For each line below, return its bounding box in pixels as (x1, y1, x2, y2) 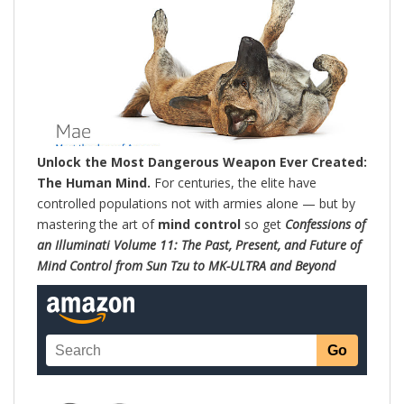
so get (241, 216, 285, 234)
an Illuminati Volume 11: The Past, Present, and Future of (37, 236, 361, 254)
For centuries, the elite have (151, 174, 317, 192)
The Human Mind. (37, 174, 151, 192)
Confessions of (285, 216, 365, 234)
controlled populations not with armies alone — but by (37, 195, 355, 213)
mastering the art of (37, 216, 158, 234)
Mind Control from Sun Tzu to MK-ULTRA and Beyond (37, 257, 335, 275)
